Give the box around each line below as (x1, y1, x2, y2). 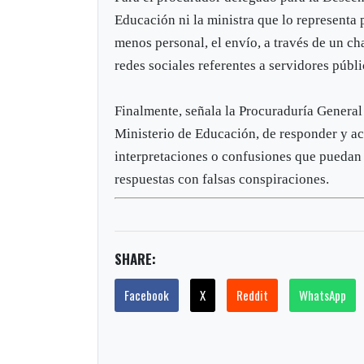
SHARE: (115, 248, 157, 269)
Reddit (236, 285, 269, 304)
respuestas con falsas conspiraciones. (115, 171, 330, 187)
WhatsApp (299, 285, 347, 304)
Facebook (124, 285, 170, 304)
